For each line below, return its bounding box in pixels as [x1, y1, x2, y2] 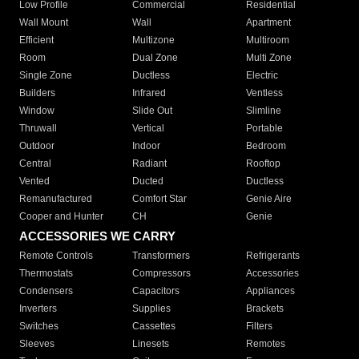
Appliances [245, 285, 295, 297]
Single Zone [19, 70, 72, 82]
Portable [245, 123, 283, 135]
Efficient [19, 34, 54, 46]
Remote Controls [19, 250, 93, 262]
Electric [245, 70, 278, 82]
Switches [19, 321, 58, 333]
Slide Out [132, 105, 173, 117]
